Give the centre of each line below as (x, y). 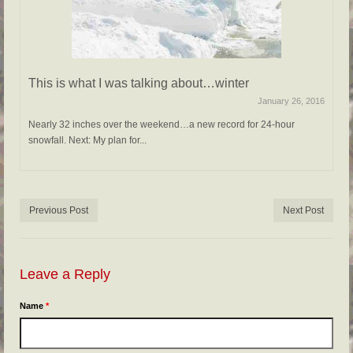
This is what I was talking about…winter (139, 84)
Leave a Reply (65, 275)
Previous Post (59, 211)
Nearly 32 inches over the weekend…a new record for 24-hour (162, 125)
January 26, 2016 (291, 101)
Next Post (303, 211)
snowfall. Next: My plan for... (87, 141)
